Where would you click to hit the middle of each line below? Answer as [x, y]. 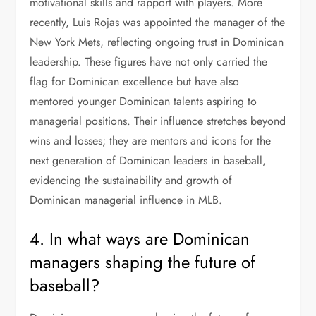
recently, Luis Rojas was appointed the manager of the [158, 22]
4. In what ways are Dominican [140, 239]
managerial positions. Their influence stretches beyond [158, 121]
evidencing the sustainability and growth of [131, 180]
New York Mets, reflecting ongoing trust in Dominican [157, 42]
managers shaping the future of [143, 262]
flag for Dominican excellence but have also [135, 81]
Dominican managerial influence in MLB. [126, 200]
